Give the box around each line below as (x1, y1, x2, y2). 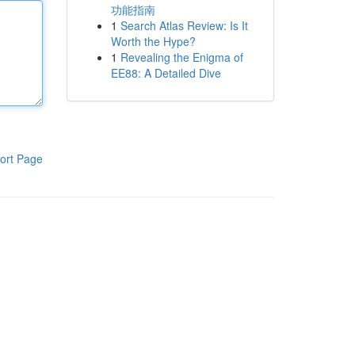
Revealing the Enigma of (120, 49, 243, 65)
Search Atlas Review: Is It (120, 17, 248, 33)
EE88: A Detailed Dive (110, 65, 221, 81)
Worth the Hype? (110, 33, 196, 49)
